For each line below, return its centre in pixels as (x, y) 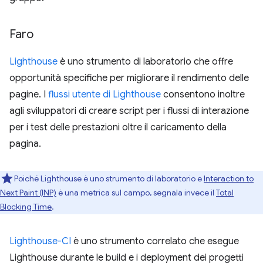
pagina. (25, 144)
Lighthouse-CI (40, 241)
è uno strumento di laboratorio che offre (145, 62)
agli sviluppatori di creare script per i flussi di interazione (129, 111)
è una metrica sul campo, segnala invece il (136, 193)
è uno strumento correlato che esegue (155, 241)
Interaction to (229, 178)
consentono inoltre (203, 95)
